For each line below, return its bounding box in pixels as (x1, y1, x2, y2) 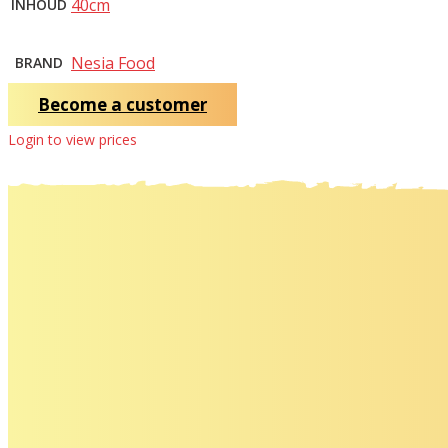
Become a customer (38, 92, 207, 116)
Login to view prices (8, 129, 137, 149)
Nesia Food (71, 51, 155, 74)
